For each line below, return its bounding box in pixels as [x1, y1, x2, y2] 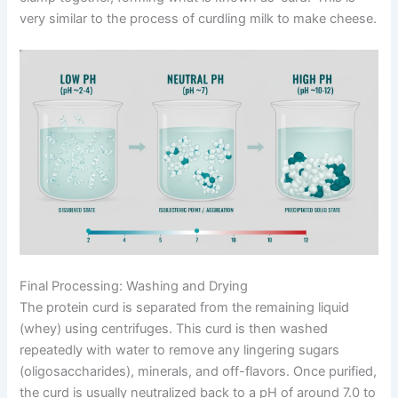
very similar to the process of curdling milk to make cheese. [20, 10, 378, 27]
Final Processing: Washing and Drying [20, 277, 249, 294]
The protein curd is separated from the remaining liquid [20, 298, 350, 315]
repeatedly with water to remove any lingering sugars [20, 341, 340, 358]
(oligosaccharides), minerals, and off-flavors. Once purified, [20, 362, 378, 379]
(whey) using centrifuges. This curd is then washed [20, 320, 329, 337]
